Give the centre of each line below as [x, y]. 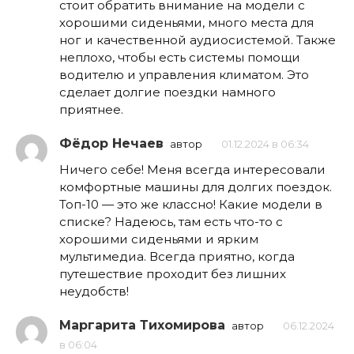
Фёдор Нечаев [111, 143]
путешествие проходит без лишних [173, 273]
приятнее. [91, 109]
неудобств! [94, 291]
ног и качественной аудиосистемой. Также [198, 40]
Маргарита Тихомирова [142, 325]
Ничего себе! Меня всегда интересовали [192, 169]
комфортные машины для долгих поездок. [196, 186]
